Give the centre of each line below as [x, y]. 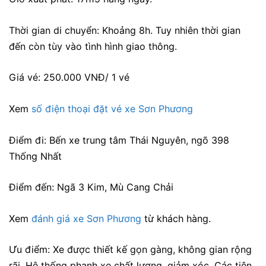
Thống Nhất [35, 156]
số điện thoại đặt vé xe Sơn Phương [112, 109]
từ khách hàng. [178, 218]
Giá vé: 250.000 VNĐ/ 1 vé [69, 77]
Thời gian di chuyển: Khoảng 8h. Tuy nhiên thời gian [125, 30]
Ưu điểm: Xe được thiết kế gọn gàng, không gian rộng [130, 250]
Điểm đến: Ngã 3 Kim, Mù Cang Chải [91, 187]
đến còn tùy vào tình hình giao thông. [93, 46]
